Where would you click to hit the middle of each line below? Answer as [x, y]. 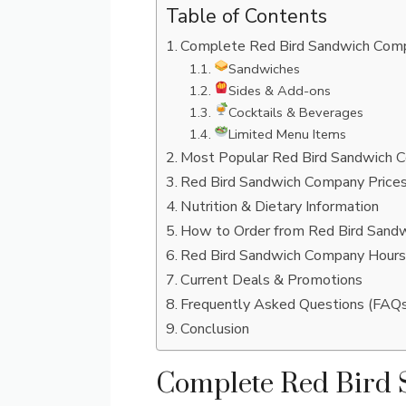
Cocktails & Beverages [296, 112]
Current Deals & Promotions [272, 280]
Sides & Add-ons [280, 90]
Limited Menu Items [288, 134]
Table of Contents [246, 16]
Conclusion [215, 329]
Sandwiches [265, 68]
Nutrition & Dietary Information [280, 206]
